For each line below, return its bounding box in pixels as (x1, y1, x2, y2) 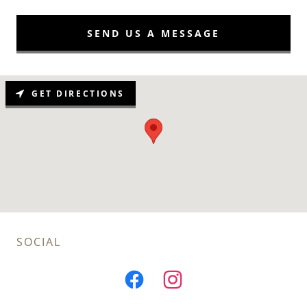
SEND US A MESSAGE (87, 26, 220, 40)
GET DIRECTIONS (32, 87, 125, 99)
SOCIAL (16, 234, 61, 250)
